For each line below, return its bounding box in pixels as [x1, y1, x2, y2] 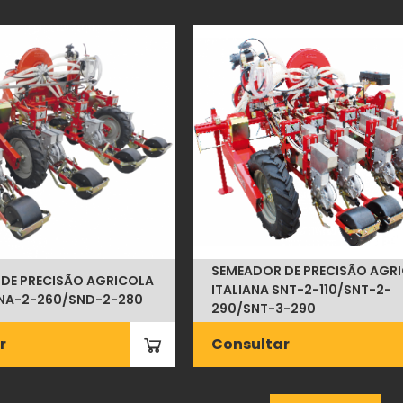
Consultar [210, 333, 290, 354]
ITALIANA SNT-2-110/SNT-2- [210, 281, 391, 300]
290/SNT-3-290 [210, 300, 316, 318]
